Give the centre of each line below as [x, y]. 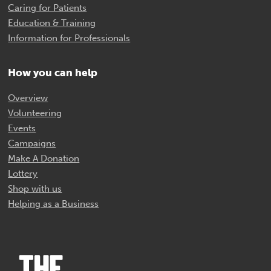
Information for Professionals [69, 38]
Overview [28, 98]
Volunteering [35, 113]
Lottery [23, 174]
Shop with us [35, 189]
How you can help [53, 73]
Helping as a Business [54, 204]
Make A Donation [44, 159]
